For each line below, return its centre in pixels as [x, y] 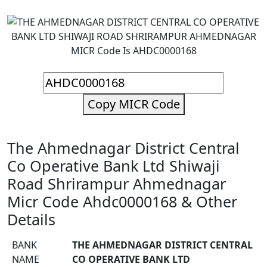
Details [31, 219]
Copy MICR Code [133, 104]
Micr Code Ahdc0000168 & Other [122, 201]
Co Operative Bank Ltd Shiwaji [114, 166]
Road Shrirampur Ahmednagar [117, 184]
